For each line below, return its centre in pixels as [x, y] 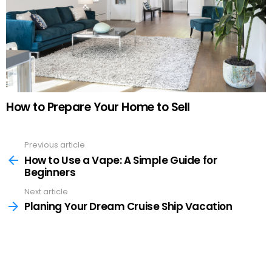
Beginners [50, 172]
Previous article [55, 145]
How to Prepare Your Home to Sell [98, 107]
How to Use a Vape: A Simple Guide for [121, 160]
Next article [46, 191]
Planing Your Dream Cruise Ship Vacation [128, 207]
